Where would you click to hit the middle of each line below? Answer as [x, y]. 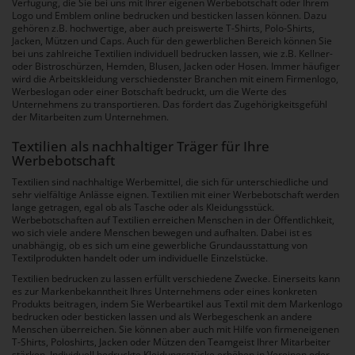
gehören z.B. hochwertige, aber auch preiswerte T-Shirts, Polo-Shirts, [163, 29]
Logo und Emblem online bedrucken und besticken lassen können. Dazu [169, 16]
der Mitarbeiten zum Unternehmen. [90, 117]
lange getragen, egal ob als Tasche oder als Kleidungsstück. [143, 208]
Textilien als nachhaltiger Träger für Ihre [141, 147]
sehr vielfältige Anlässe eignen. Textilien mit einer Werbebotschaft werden [176, 195]
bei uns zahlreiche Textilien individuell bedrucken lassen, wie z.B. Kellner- [172, 54]
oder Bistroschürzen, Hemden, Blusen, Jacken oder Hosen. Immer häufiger [176, 67]
